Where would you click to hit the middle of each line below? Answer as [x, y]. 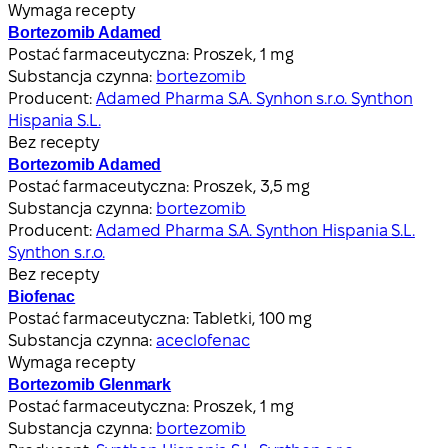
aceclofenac [203, 340]
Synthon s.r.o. [56, 252]
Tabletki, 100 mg [252, 318]
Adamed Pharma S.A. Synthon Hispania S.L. [255, 230]
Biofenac [42, 296]
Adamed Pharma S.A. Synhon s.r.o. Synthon [254, 98]
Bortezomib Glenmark [90, 384]
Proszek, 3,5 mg [251, 186]
